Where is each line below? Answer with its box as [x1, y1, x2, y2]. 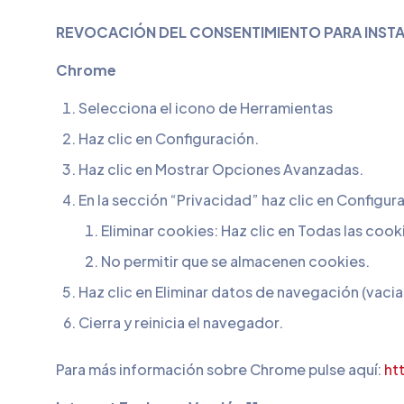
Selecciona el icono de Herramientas [78, 98, 333, 117]
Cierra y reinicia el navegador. [78, 313, 283, 332]
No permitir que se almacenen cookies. [101, 252, 370, 271]
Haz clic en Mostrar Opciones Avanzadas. [78, 160, 363, 179]
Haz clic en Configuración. [78, 129, 259, 148]
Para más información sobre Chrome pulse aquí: [56, 360, 384, 379]
